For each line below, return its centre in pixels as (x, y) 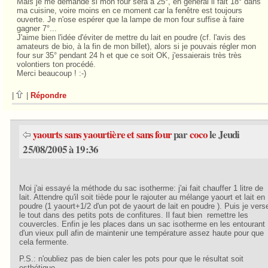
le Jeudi (224, 135)
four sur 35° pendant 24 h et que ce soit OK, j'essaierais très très (129, 55)
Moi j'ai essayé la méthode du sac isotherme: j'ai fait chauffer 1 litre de (141, 188)
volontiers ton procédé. (56, 64)
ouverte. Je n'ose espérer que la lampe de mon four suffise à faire (130, 19)
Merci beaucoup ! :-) (51, 73)
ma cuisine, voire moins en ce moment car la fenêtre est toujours (129, 10)
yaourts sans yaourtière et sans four (102, 135)
